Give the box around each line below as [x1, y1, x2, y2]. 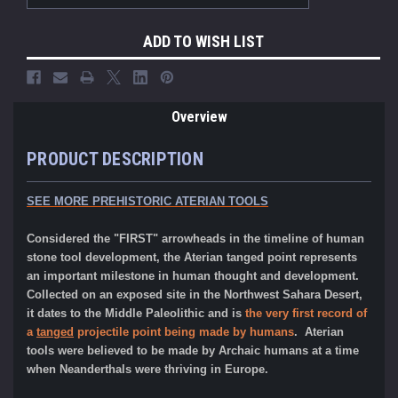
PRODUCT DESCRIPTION [27, 148, 203, 171]
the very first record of [245, 306, 367, 321]
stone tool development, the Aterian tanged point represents [27, 251, 357, 265]
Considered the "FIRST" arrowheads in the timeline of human [27, 232, 364, 246]
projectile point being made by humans [74, 325, 294, 339]
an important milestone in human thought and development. [27, 269, 362, 283]
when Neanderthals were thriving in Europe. [27, 362, 272, 377]
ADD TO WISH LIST [143, 32, 264, 52]
